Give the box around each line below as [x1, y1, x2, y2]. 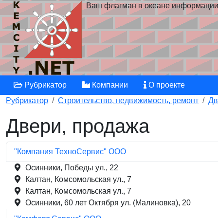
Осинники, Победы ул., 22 [25, 163, 118, 172]
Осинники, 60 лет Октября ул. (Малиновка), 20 [25, 199, 191, 207]
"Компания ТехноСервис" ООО [14, 147, 126, 156]
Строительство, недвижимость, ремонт [58, 96, 199, 105]
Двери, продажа [6, 115, 149, 137]
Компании [90, 81, 128, 89]
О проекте [146, 81, 185, 89]
